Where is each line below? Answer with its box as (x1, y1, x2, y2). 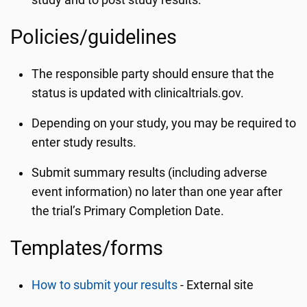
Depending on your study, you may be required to (32, 116, 297, 130)
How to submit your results (32, 278, 178, 292)
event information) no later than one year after (32, 185, 283, 199)
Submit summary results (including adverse (32, 166, 268, 180)
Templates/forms (10, 236, 163, 260)
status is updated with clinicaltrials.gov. (32, 86, 245, 100)
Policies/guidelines (10, 25, 177, 49)
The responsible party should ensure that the (32, 67, 275, 81)
